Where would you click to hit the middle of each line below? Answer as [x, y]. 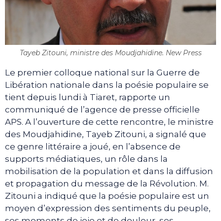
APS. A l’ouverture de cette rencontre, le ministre [109, 122]
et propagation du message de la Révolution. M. [107, 184]
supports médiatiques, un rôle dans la [86, 159]
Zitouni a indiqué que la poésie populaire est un [107, 196]
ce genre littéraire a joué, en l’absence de [93, 147]
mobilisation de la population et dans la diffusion [109, 171]
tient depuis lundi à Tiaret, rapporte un [88, 97]
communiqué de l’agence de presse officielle [102, 110]
